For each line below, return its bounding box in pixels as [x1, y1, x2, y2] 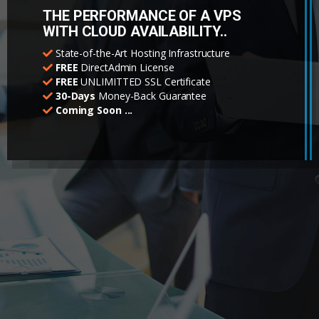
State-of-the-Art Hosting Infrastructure [52, 46, 230, 60]
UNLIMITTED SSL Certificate [78, 75, 211, 88]
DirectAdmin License [78, 61, 174, 74]
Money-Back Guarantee [95, 89, 207, 103]
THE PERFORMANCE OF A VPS [43, 7, 241, 24]
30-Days [55, 89, 96, 103]
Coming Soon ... [55, 103, 133, 117]
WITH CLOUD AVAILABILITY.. [43, 23, 227, 40]
